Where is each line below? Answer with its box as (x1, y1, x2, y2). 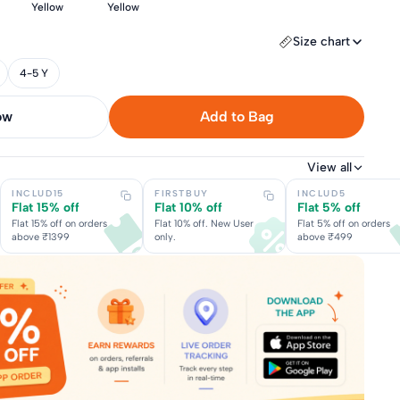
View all (307, 160, 352, 175)
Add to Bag (199, 108, 274, 125)
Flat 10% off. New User (154, 218, 254, 229)
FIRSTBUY (154, 187, 209, 199)
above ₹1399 (12, 231, 70, 243)
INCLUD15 (12, 187, 64, 199)
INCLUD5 (297, 187, 346, 199)
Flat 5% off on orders (297, 218, 390, 229)
